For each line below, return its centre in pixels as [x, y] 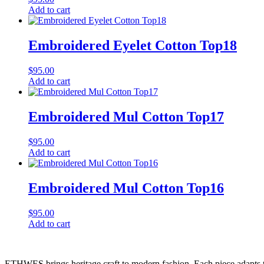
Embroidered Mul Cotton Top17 [126, 116]
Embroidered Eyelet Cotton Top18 [133, 46]
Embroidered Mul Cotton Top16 [126, 188]
